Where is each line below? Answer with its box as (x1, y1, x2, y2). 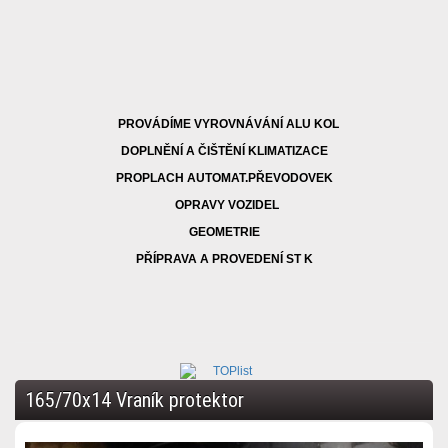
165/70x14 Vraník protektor (25, 388, 244, 412)
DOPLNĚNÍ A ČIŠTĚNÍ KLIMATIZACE (117, 144, 328, 158)
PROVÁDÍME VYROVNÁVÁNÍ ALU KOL (109, 117, 339, 131)
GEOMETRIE (188, 225, 260, 239)
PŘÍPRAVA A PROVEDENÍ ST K (135, 252, 313, 266)
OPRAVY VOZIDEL (175, 198, 279, 212)
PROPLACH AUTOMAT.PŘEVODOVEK (115, 171, 333, 185)
